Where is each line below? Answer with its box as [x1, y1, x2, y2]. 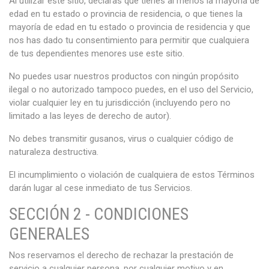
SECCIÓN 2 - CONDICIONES [9, 204, 189, 224]
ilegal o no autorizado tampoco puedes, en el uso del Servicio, [9, 84, 253, 95]
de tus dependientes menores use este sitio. [9, 48, 184, 59]
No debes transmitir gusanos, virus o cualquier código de [9, 133, 234, 144]
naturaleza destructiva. [9, 147, 98, 157]
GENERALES [9, 224, 89, 244]
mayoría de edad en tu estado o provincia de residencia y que [9, 22, 250, 32]
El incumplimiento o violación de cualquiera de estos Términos [9, 169, 255, 180]
